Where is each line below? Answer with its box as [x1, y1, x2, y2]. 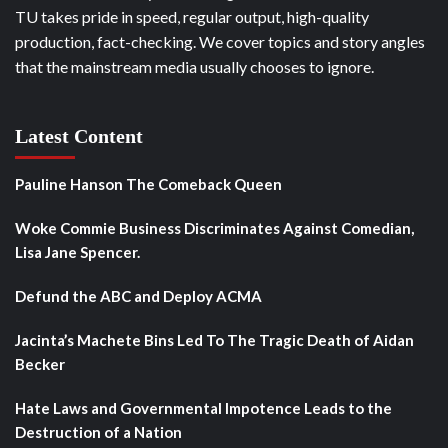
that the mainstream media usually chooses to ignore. [15, 56, 374, 76]
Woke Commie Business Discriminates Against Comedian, [15, 218, 414, 237]
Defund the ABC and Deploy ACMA [15, 286, 262, 305]
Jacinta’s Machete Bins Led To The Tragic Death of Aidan [15, 330, 414, 349]
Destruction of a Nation [15, 422, 182, 441]
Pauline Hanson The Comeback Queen [15, 174, 282, 193]
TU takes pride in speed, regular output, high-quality [15, 6, 369, 26]
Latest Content [15, 124, 143, 147]
